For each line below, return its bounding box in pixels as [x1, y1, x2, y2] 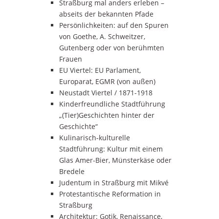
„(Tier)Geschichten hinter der [59, 110, 154, 120]
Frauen [59, 54, 82, 64]
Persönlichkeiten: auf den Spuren [59, 21, 169, 30]
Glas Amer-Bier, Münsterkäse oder [59, 155, 172, 165]
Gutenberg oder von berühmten [59, 43, 164, 53]
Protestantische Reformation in [59, 189, 161, 199]
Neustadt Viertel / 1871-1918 [59, 88, 153, 98]
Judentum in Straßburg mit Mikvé [59, 178, 169, 188]
